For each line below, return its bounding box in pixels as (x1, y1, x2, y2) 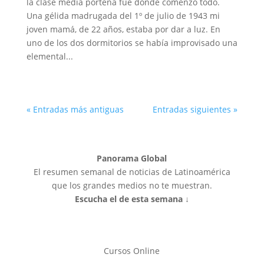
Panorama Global (97, 153, 167, 164)
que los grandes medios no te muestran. (51, 180, 212, 191)
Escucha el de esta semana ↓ (74, 193, 189, 204)
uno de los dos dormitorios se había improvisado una (26, 37, 237, 48)
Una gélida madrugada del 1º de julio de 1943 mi (26, 10, 220, 21)
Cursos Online (104, 245, 160, 256)
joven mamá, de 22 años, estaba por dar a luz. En (26, 24, 220, 35)
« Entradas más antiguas (26, 104, 124, 115)
